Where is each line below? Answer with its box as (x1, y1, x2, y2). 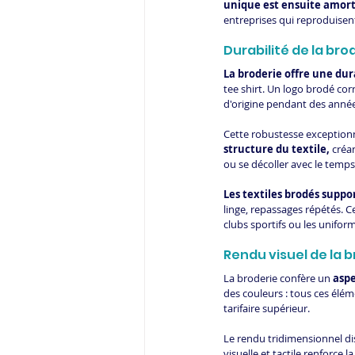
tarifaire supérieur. (223, 301, 310, 316)
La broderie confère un (223, 271, 333, 286)
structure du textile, (223, 142, 330, 157)
